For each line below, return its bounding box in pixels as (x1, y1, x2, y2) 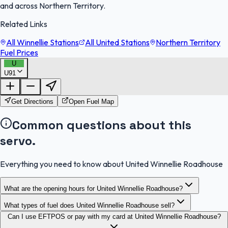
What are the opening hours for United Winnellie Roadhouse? (4, 185, 183, 193)
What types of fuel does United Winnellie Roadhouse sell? (4, 202, 175, 210)
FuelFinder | (9, 69, 44, 78)
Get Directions (11, 98, 53, 106)
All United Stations (85, 37, 150, 48)
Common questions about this (12, 117, 191, 133)
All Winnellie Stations (6, 37, 79, 48)
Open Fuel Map (69, 98, 114, 106)
